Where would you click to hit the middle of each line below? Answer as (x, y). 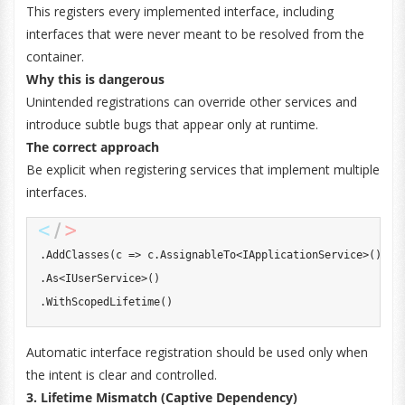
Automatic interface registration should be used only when (197, 352)
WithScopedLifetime (103, 302)
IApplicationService (302, 255)
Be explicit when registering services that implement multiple (202, 170)
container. (55, 57)
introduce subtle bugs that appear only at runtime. (172, 124)
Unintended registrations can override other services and (191, 102)
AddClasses (77, 255)
